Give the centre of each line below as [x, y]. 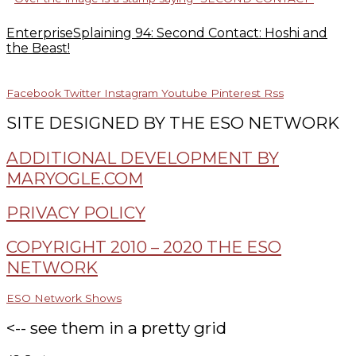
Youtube [184, 93]
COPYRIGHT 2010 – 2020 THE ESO [144, 246]
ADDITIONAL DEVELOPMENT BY [143, 157]
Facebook [34, 93]
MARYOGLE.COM [75, 178]
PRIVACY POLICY [76, 212]
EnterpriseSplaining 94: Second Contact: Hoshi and [167, 33]
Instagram [131, 93]
